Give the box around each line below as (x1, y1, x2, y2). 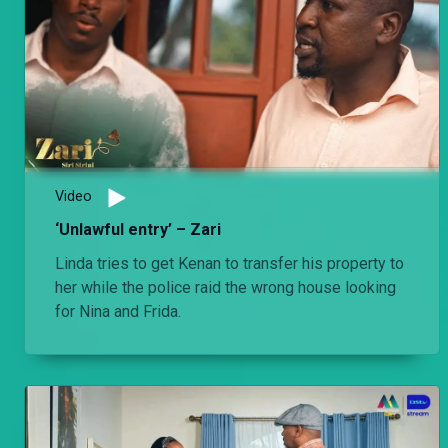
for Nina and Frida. (55, 301, 181, 321)
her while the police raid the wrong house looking (55, 277, 396, 297)
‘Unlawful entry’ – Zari (55, 219, 221, 239)
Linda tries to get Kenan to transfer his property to (55, 253, 404, 273)
